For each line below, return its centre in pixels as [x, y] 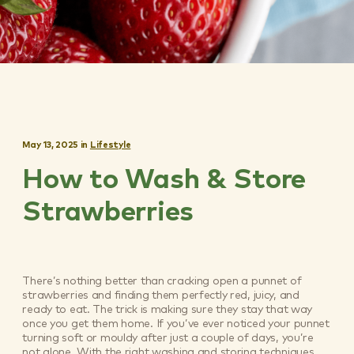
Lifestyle [110, 145]
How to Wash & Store [164, 180]
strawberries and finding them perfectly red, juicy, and [161, 295]
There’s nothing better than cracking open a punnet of [162, 281]
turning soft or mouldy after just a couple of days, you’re [168, 338]
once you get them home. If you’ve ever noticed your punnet [176, 324]
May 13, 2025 [50, 145]
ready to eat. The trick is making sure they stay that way [168, 309]
